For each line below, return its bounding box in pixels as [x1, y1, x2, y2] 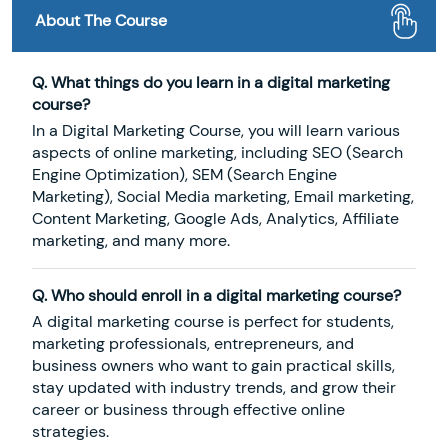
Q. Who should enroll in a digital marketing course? [32, 284, 401, 306]
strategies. [32, 420, 109, 442]
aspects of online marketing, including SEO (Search [32, 141, 403, 163]
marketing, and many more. [32, 229, 230, 251]
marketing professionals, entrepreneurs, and [32, 332, 354, 354]
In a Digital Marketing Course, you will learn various [32, 119, 400, 141]
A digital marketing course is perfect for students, [32, 310, 394, 332]
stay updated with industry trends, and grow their [32, 376, 396, 398]
